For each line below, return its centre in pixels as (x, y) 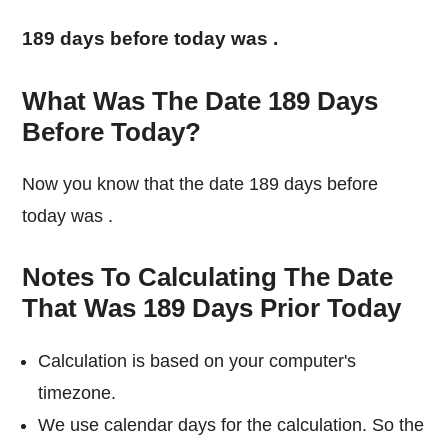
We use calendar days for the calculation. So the (231, 424)
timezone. (77, 392)
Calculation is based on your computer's (197, 360)
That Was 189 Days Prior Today (212, 308)
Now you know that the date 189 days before (29, 184)
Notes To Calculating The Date (208, 277)
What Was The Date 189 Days (200, 100)
